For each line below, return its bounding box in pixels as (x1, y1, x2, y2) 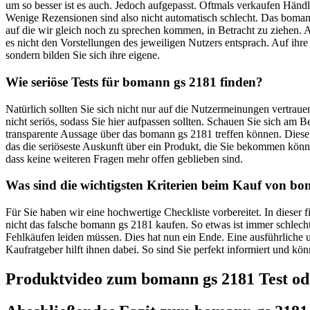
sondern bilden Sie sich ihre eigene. (6, 49, 160, 62)
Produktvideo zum (6, 269, 141, 288)
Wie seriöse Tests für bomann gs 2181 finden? (6, 74, 263, 89)
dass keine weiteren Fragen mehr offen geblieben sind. (6, 152, 243, 165)
